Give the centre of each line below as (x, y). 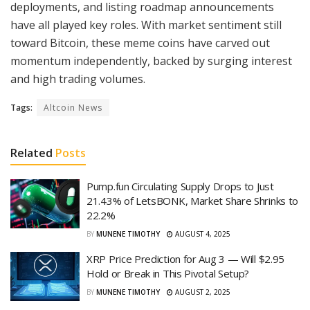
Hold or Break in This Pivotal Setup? (168, 273)
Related (31, 153)
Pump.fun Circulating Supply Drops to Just (180, 186)
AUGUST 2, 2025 (202, 292)
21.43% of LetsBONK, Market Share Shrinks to (193, 200)
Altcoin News (73, 107)
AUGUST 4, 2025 (202, 234)
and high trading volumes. (78, 79)
